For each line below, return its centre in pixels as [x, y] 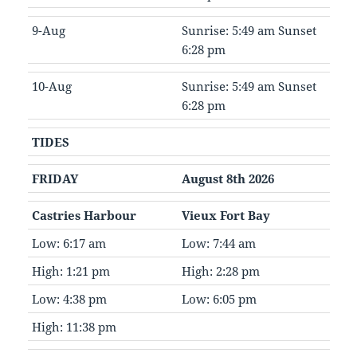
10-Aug [51, 86]
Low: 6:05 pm [219, 299]
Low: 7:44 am [218, 243]
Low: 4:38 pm [69, 299]
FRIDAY [55, 179]
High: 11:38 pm [74, 327]
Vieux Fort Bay [226, 216]
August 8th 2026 [228, 179]
